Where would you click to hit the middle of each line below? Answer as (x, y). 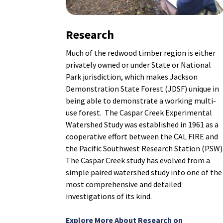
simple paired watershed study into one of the (144, 172)
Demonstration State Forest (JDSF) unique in (142, 89)
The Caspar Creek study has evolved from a (138, 161)
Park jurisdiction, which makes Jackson (132, 77)
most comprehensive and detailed (123, 184)
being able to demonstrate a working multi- (141, 101)
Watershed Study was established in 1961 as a (142, 125)
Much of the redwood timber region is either (141, 53)
